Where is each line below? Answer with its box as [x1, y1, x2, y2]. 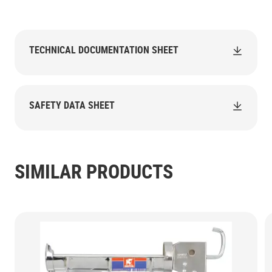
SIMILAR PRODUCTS [15, 158, 173, 184]
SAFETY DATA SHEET [29, 98, 115, 112]
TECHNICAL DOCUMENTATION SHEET [29, 43, 178, 56]
